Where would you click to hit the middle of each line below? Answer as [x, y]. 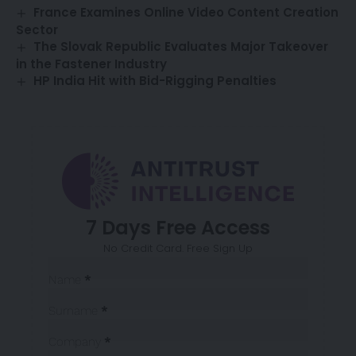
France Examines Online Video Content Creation [186, 13]
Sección [69, 266]
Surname [73, 310]
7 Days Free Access [178, 227]
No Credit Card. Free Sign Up [178, 248]
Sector [37, 30]
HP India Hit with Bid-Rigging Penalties [155, 81]
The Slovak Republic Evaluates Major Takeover [181, 47]
